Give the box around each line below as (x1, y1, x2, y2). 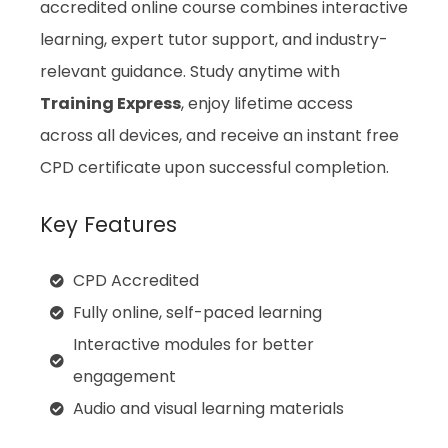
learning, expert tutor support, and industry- (40, 28, 388, 52)
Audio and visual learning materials (72, 397, 344, 421)
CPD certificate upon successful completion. (40, 156, 389, 180)
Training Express (40, 92, 181, 116)
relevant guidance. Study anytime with (40, 60, 340, 84)
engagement (72, 365, 176, 389)
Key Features (40, 210, 177, 240)
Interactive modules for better (72, 333, 314, 357)
